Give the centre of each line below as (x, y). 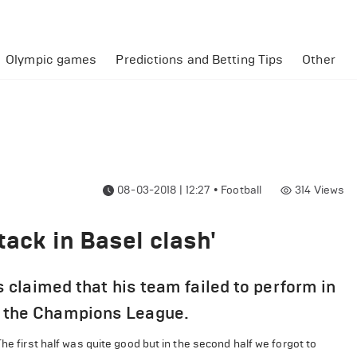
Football (241, 190)
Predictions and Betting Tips (200, 59)
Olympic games (51, 59)
